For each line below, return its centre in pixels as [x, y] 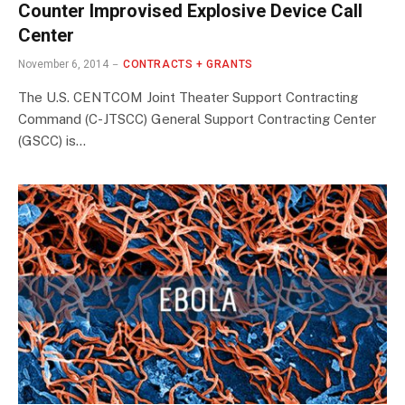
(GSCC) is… [52, 140]
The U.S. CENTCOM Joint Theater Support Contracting [188, 97]
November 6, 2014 [63, 64]
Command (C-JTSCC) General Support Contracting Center [197, 118]
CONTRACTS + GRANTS [188, 64]
